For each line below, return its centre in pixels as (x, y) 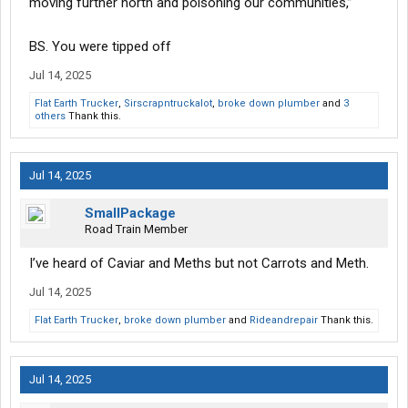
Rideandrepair (284, 321)
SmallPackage (130, 214)
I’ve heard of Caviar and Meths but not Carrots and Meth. (199, 264)
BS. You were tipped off (100, 47)
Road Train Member (136, 229)
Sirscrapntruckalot (168, 104)
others (50, 117)
